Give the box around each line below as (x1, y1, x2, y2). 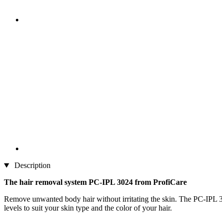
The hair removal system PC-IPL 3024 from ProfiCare (4, 178, 187, 187)
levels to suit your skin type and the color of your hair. (4, 204, 172, 213)
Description (12, 161, 51, 170)
